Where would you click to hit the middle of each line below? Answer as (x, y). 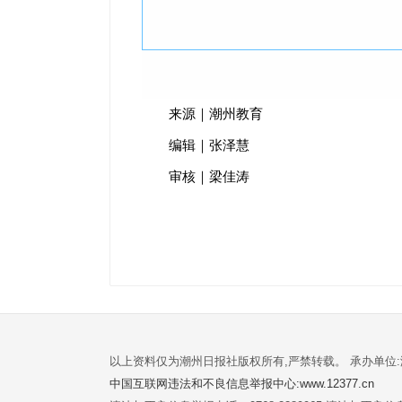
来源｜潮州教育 (216, 114)
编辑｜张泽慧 (210, 145)
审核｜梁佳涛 (210, 176)
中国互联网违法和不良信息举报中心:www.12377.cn (242, 383)
